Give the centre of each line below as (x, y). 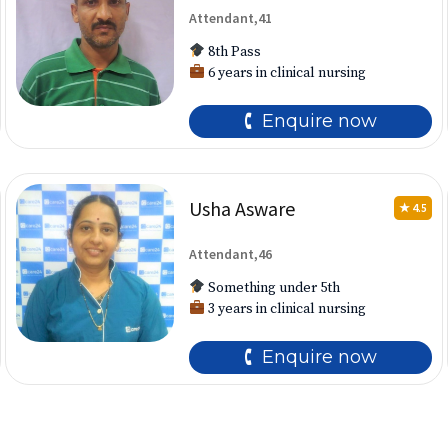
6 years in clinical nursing (285, 73)
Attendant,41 (231, 18)
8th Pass (232, 52)
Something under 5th (272, 288)
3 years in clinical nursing (285, 309)
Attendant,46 (231, 254)
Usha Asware (242, 208)
